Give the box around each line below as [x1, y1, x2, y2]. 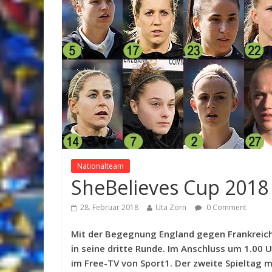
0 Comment [205, 202, 246, 212]
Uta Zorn [155, 202, 186, 212]
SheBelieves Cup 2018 [71, 174, 268, 200]
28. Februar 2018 [80, 202, 138, 212]
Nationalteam [77, 161, 124, 171]
